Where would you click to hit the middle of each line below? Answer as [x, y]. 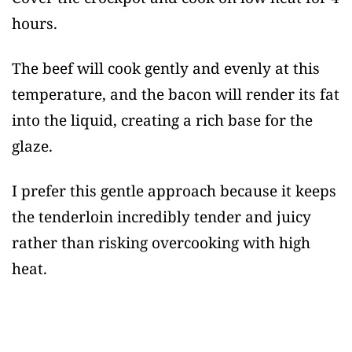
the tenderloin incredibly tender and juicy [161, 217]
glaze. [32, 147]
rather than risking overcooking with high [161, 243]
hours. [35, 24]
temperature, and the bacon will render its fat [176, 95]
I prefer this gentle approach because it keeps [174, 191]
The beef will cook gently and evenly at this [166, 69]
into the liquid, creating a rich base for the [162, 121]
